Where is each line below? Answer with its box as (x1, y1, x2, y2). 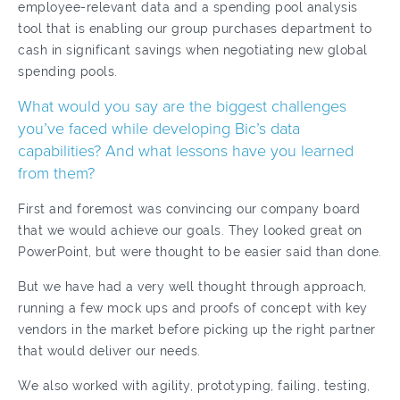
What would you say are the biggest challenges (18, 96, 346, 116)
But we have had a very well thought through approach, (18, 279, 367, 294)
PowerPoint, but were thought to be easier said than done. (18, 245, 382, 259)
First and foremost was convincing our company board (18, 202, 361, 216)
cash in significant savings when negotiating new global (18, 43, 368, 57)
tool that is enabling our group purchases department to (18, 21, 372, 36)
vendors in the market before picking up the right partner (18, 322, 376, 337)
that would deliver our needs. (18, 344, 201, 358)
